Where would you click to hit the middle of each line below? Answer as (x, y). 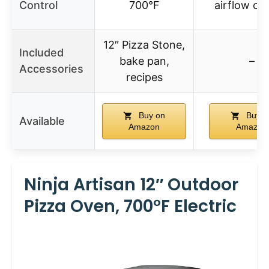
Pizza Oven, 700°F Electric (130, 206)
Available (42, 121)
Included (41, 52)
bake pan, (144, 61)
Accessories (51, 68)
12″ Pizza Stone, (144, 44)
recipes (144, 77)
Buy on (151, 115)
